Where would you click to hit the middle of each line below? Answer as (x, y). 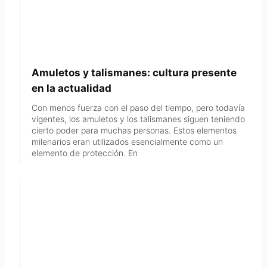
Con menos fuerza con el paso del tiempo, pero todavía (139, 107)
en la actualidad (72, 88)
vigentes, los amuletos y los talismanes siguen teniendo (139, 119)
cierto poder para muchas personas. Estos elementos (134, 130)
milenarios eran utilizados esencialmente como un (128, 141)
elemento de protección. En (85, 153)
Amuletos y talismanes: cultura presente (134, 72)
